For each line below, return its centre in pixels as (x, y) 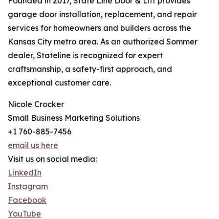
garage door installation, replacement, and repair (102, 14)
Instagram (28, 186)
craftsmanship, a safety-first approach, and (90, 69)
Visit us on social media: (52, 159)
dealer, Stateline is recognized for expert (85, 55)
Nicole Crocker (36, 104)
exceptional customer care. (59, 83)
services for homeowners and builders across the (99, 28)
